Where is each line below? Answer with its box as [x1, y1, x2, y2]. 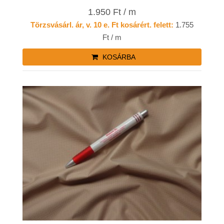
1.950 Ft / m [88, 7, 136, 17]
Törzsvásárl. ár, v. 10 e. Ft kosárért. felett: [30, 20, 173, 29]
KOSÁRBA [100, 53, 135, 61]
